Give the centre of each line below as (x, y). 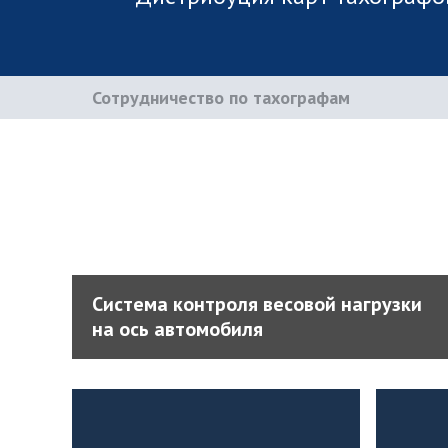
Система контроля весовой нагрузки (257, 304)
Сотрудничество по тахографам (221, 97)
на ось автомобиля (177, 329)
